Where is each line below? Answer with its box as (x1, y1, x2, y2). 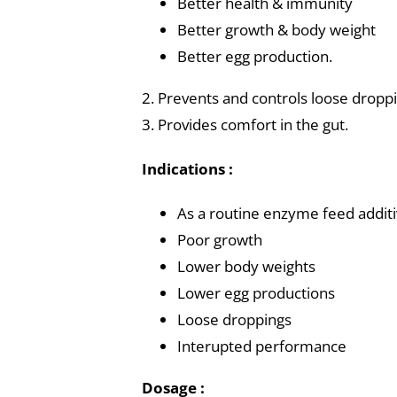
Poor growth (176, 230, 262, 250)
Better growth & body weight (176, 19, 376, 40)
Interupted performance (176, 336, 346, 356)
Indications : (141, 159, 233, 179)
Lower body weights (176, 256, 315, 276)
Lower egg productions (176, 283, 335, 303)
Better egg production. (176, 46, 332, 66)
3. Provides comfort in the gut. (141, 114, 348, 135)
